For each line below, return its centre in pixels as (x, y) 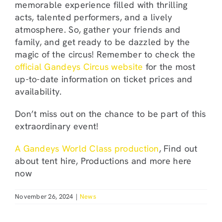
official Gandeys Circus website (79, 66)
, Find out (178, 148)
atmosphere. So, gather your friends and (98, 29)
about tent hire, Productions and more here (103, 161)
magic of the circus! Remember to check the (105, 54)
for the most (169, 66)
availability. (38, 91)
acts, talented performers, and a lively (94, 17)
